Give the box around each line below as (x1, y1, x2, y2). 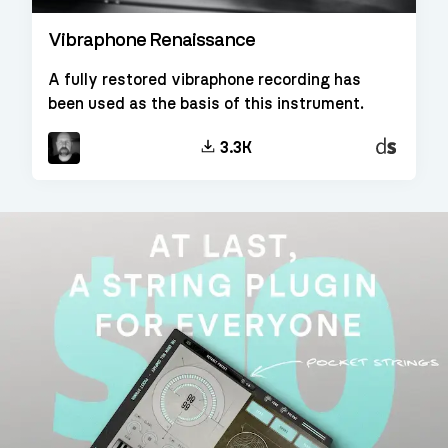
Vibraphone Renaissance (48, 29, 255, 50)
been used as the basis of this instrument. (48, 95, 364, 112)
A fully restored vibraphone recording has (48, 71, 361, 88)
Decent (376, 138, 419, 151)
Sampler (376, 156, 425, 169)
